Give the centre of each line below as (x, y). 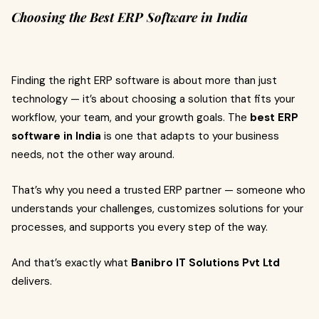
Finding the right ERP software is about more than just (144, 80)
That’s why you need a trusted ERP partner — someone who (158, 190)
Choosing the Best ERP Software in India (130, 17)
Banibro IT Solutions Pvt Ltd (205, 263)
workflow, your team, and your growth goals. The (131, 117)
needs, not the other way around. (93, 155)
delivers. (32, 281)
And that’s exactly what (71, 263)
